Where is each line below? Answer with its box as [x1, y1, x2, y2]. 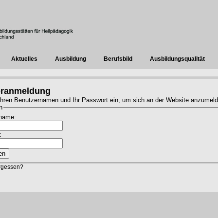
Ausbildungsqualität [150, 55, 205, 62]
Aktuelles [11, 55, 38, 62]
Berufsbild [104, 55, 133, 62]
